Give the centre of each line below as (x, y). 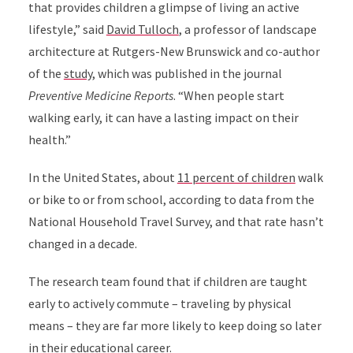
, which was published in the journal (187, 73)
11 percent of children (236, 177)
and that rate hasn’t (269, 221)
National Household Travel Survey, (121, 221)
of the (46, 73)
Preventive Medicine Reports (100, 95)
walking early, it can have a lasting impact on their (163, 117)
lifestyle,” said (67, 29)
